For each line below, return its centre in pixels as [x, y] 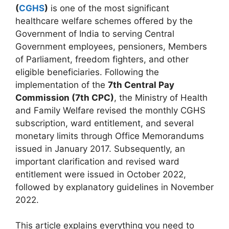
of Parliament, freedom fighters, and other [102, 59]
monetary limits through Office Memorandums [110, 136]
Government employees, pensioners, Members [111, 46]
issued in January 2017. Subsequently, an [100, 148]
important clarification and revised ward [97, 161]
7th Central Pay [141, 85]
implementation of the [62, 85]
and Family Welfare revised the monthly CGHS [110, 110]
